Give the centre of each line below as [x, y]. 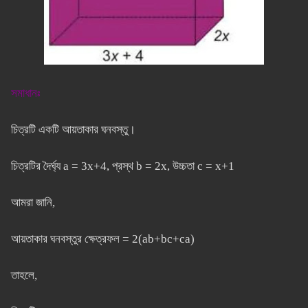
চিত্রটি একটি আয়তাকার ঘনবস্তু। [73, 130]
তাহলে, [24, 276]
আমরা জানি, [33, 203]
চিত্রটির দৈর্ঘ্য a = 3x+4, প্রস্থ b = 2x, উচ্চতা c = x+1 [122, 166]
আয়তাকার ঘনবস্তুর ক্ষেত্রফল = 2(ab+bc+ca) [102, 239]
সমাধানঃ [25, 93]
